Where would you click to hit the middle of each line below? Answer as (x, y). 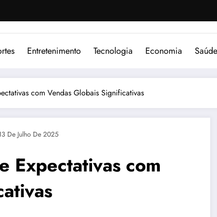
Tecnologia (113, 51)
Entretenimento (54, 51)
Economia (164, 51)
